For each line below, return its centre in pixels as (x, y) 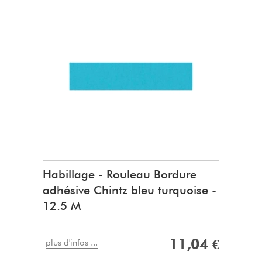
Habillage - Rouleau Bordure (120, 175)
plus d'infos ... (72, 243)
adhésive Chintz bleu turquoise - (130, 190)
